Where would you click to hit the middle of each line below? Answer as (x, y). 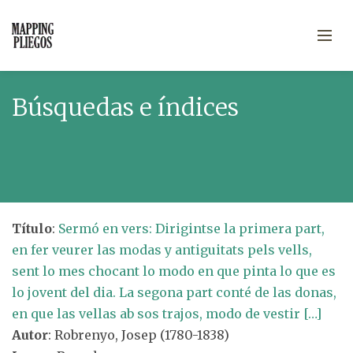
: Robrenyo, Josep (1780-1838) (139, 335)
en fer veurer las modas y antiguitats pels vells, (162, 250)
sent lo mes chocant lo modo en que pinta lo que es (174, 271)
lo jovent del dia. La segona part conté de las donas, (174, 292)
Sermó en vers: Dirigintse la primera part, (191, 229)
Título (32, 229)
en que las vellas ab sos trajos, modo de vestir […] (167, 314)
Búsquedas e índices (125, 107)
